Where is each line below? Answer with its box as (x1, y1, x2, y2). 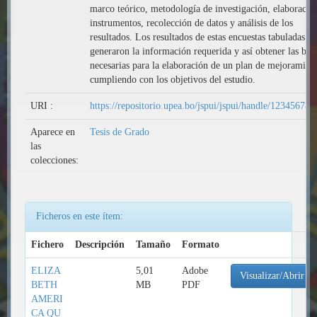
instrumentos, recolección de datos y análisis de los (90, 18, 293, 28)
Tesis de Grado (90, 127, 149, 137)
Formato (182, 239, 219, 250)
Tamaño (136, 239, 171, 250)
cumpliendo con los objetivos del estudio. (90, 74, 255, 85)
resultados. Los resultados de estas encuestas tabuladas (90, 32, 305, 42)
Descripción (75, 239, 125, 250)
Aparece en (30, 127, 75, 137)
